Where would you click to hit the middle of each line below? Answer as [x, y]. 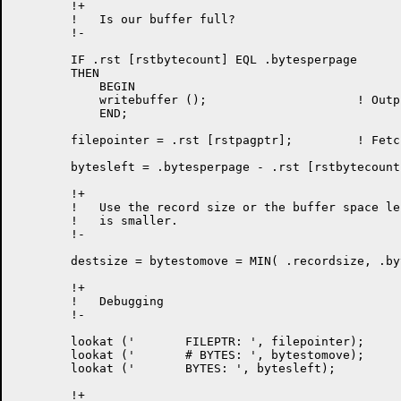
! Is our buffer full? [42, 19]
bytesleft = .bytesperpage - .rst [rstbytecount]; [42, 167]
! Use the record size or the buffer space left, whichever [42, 207]
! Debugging [42, 301]
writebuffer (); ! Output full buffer [42, 100]
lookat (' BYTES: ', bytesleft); [42, 368]
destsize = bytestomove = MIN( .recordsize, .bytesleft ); [42, 261]
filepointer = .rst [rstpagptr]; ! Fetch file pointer [42, 140]
